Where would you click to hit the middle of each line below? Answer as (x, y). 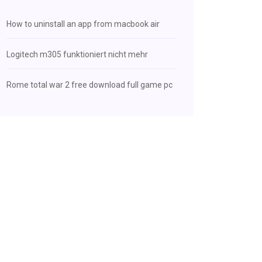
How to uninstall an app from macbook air (83, 24)
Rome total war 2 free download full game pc (89, 85)
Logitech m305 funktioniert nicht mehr (77, 54)
